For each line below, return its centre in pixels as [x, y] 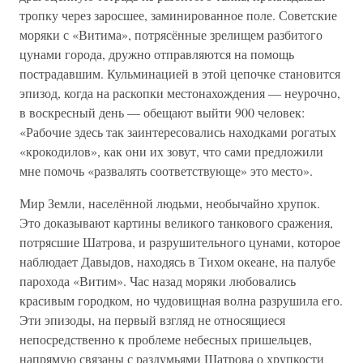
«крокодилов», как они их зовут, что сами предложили [171, 151]
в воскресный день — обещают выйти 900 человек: [162, 112]
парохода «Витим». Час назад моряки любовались [158, 281]
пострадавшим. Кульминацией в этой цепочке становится [180, 73]
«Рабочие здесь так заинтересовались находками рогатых [178, 132]
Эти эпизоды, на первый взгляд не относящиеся [152, 320]
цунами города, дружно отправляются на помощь [157, 54]
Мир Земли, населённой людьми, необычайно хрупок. [170, 203]
